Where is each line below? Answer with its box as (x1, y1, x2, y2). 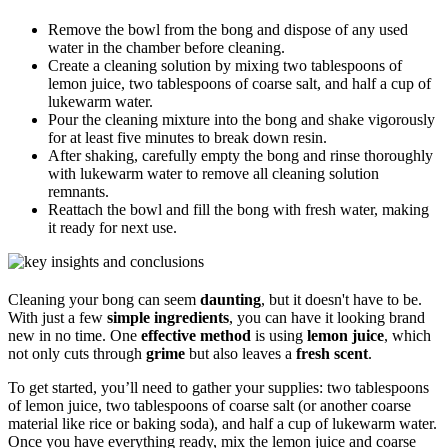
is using (251, 326, 307, 344)
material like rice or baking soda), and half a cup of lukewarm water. (8, 414, 437, 432)
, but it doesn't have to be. (261, 290, 422, 308)
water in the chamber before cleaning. (48, 38, 285, 56)
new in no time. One (8, 326, 141, 344)
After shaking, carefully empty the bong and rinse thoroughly (48, 146, 433, 164)
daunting (200, 290, 261, 308)
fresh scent (296, 344, 368, 362)
